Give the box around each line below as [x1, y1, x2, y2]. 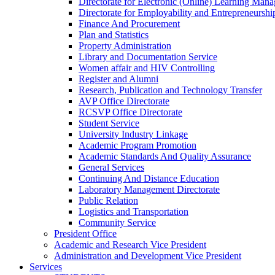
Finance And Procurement [79, 18, 180, 29]
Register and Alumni [79, 74, 158, 84]
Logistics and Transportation [79, 206, 188, 217]
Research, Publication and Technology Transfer [79, 85, 262, 95]
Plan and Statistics [79, 29, 149, 40]
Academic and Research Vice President [54, 239, 206, 250]
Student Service [79, 118, 139, 128]
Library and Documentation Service [79, 52, 217, 62]
